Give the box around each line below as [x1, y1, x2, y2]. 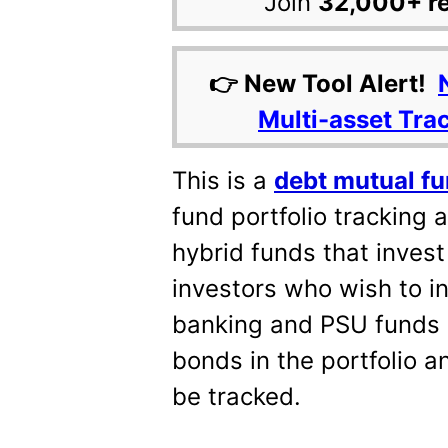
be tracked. [172, 382, 301, 411]
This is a [172, 166, 274, 195]
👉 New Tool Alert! [209, 69, 438, 98]
